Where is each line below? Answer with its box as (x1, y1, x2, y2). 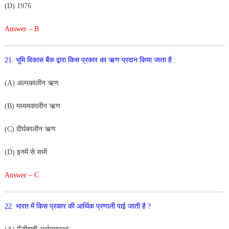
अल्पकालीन (16, 79, 48, 87)
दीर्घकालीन (16, 125, 44, 133)
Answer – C (4, 171, 39, 179)
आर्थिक (76, 202, 96, 210)
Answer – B (4, 25, 39, 33)
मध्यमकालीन (16, 102, 49, 110)
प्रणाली (96, 202, 117, 210)
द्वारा (56, 56, 68, 64)
